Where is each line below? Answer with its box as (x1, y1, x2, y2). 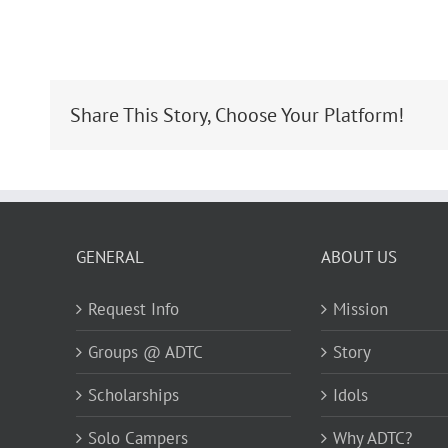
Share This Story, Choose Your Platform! (70, 102, 404, 128)
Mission (332, 298, 388, 320)
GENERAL (76, 246, 145, 268)
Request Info (88, 298, 180, 320)
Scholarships (88, 384, 180, 406)
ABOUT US (320, 246, 397, 268)
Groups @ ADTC (88, 341, 204, 363)
